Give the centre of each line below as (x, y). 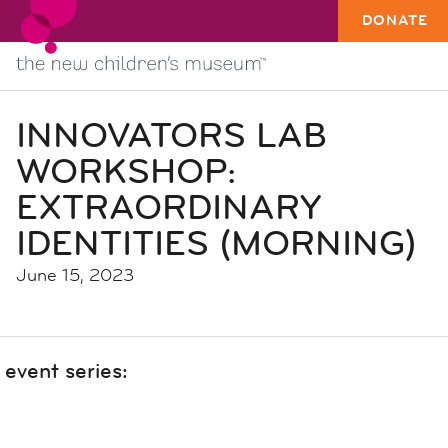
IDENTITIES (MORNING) (216, 243)
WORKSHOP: (126, 171)
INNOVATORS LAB (171, 135)
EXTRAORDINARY (168, 207)
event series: (66, 370)
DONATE (395, 20)
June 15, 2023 (75, 274)
